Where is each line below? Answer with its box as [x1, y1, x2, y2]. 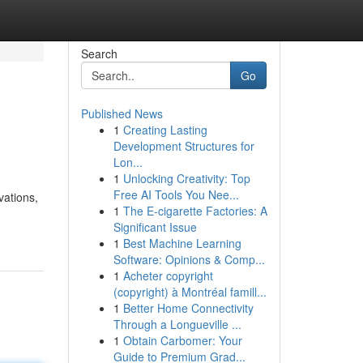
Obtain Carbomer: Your [122, 332, 242, 348]
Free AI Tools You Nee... [113, 186, 239, 203]
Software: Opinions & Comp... [113, 251, 265, 267]
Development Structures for [113, 138, 254, 154]
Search [80, 45, 117, 62]
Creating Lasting [122, 122, 207, 138]
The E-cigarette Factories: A [122, 203, 267, 219]
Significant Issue [113, 219, 197, 235]
